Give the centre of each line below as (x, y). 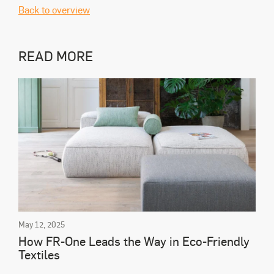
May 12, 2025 (42, 224)
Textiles (39, 255)
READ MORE (56, 55)
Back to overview (54, 9)
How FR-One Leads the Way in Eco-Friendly (134, 241)
